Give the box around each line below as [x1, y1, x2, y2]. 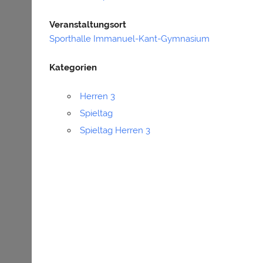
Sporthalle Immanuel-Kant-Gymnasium [49, 33, 210, 45]
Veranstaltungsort [49, 19, 127, 31]
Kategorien [49, 62, 97, 73]
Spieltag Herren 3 [79, 125, 150, 136]
